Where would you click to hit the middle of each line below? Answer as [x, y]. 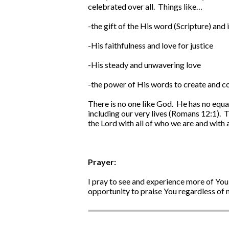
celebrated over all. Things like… [145, 7]
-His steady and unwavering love [144, 65]
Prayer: [102, 162]
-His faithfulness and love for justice [151, 45]
